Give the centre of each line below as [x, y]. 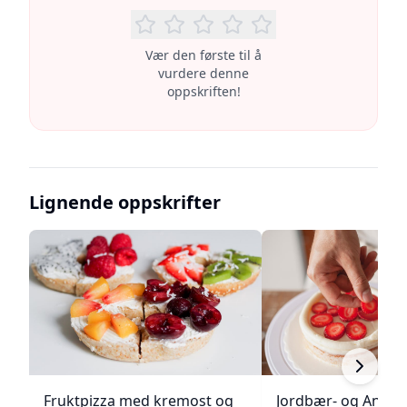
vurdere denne [203, 73]
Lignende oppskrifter [125, 202]
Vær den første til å [203, 55]
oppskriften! [203, 91]
